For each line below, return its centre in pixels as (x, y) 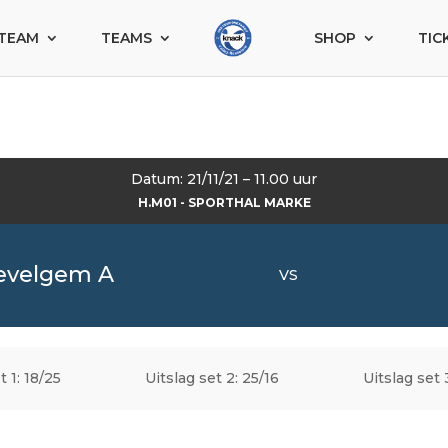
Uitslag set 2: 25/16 (211, 377)
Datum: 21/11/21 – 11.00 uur (224, 178)
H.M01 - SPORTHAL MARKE (224, 202)
